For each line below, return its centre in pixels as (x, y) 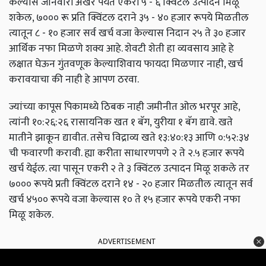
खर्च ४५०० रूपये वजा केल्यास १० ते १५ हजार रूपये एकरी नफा (125, 199)
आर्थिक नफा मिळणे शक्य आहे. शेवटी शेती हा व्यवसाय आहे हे (121, 49)
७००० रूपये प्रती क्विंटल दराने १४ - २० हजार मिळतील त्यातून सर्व (131, 184)
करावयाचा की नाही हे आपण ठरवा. (74, 80)
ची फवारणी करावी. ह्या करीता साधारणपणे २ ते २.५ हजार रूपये (126, 153)
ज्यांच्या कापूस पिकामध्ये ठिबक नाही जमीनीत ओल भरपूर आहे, (124, 107)
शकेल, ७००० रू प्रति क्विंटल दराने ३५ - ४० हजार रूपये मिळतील (129, 18)
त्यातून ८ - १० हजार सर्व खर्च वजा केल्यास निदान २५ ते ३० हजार (127, 33)
